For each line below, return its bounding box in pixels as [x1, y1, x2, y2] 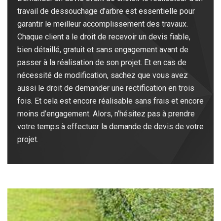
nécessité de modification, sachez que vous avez [17, 71, 188, 80]
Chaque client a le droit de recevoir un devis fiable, [17, 32, 190, 42]
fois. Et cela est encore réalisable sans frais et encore [17, 96, 204, 106]
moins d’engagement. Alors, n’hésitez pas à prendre [17, 109, 195, 119]
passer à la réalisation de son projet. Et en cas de [17, 58, 186, 68]
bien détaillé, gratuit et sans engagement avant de [17, 45, 188, 55]
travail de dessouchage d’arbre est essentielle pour [17, 6, 195, 16]
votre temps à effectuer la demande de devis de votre [17, 122, 204, 132]
